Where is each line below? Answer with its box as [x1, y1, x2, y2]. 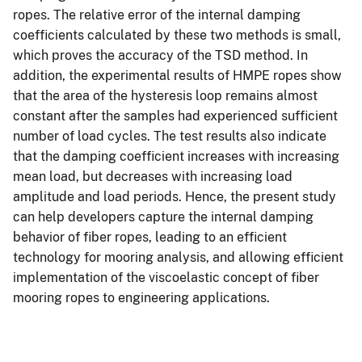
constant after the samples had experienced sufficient [13, 107, 338, 124]
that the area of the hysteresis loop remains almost [13, 87, 318, 103]
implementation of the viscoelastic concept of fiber [13, 269, 319, 285]
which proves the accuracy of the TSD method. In [13, 47, 308, 63]
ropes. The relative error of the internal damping [13, 6, 301, 23]
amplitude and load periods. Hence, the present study [13, 188, 336, 204]
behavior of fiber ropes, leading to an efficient [13, 229, 287, 245]
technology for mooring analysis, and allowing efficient [13, 249, 343, 265]
